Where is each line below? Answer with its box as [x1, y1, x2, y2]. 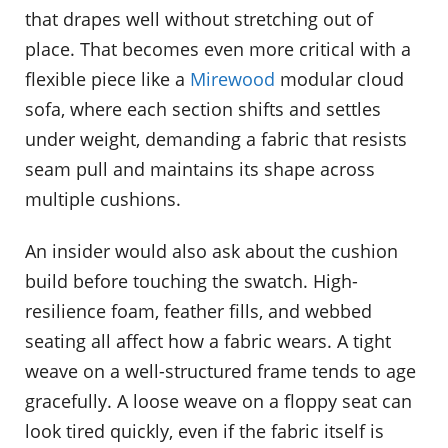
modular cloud [275, 67, 404, 92]
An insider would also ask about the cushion [25, 238, 398, 263]
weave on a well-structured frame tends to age [25, 358, 416, 383]
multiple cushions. [25, 187, 181, 212]
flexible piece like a [25, 67, 190, 92]
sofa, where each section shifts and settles [25, 97, 381, 122]
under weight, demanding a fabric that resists [25, 127, 407, 152]
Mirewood [190, 67, 275, 92]
